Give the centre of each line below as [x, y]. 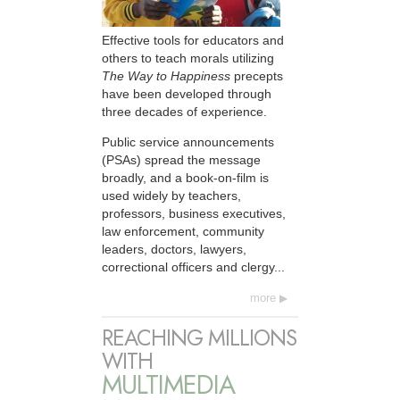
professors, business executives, [194, 214]
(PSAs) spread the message [181, 160]
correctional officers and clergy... [193, 267]
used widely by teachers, [171, 196]
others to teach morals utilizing [188, 58]
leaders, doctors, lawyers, [174, 250]
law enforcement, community [183, 232]
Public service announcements [188, 142]
